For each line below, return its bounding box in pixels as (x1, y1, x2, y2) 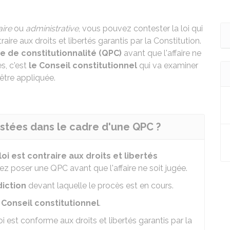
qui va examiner (137, 61, 198, 70)
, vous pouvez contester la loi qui (79, 24, 203, 33)
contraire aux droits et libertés (27, 151, 158, 161)
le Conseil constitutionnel (29, 61, 137, 70)
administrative (26, 24, 79, 33)
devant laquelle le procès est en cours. (26, 181, 174, 190)
